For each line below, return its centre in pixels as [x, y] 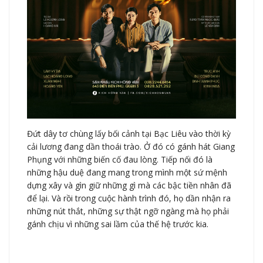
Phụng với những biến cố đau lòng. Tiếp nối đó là [120, 160]
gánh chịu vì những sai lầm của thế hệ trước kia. [118, 224]
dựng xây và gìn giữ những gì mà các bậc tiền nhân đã [129, 186]
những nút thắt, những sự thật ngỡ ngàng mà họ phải [128, 211]
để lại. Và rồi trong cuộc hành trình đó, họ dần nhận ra [129, 198]
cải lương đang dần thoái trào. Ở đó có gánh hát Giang [131, 147]
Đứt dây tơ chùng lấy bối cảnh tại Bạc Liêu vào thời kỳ [129, 134]
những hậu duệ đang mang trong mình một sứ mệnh [127, 173]
